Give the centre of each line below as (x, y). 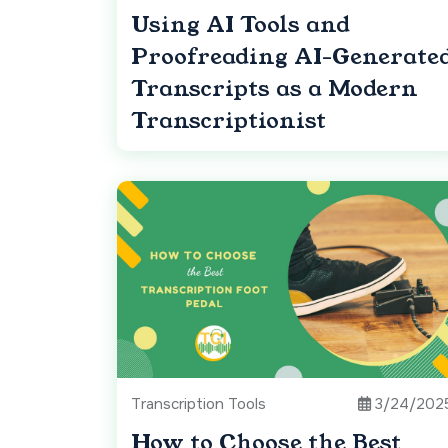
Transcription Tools (198, 404)
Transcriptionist (228, 121)
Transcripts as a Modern (274, 89)
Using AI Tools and (240, 25)
